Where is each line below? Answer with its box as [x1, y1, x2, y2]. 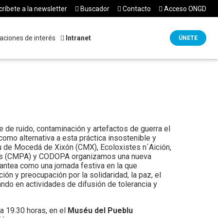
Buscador [79, 4, 109, 13]
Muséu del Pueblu [68, 206, 133, 215]
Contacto [121, 4, 151, 13]
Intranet [64, 34, 91, 42]
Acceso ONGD [164, 4, 206, 13]
